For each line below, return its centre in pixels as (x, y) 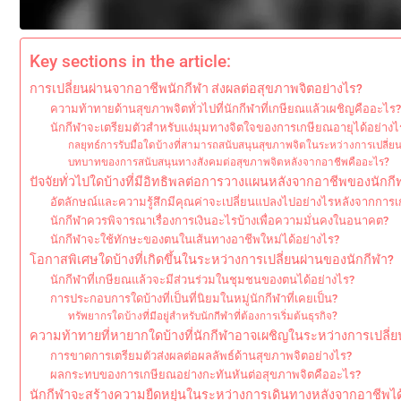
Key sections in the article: (130, 62)
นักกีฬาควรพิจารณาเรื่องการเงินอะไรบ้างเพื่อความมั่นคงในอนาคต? (219, 221)
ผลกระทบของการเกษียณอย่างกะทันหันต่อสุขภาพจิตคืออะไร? (205, 375)
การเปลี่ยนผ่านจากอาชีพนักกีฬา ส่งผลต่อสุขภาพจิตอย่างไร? (196, 89)
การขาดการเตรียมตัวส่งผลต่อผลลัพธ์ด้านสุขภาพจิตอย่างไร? (200, 356)
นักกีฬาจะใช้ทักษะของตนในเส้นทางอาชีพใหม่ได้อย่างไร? (194, 239)
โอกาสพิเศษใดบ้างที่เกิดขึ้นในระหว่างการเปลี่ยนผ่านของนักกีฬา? (212, 260)
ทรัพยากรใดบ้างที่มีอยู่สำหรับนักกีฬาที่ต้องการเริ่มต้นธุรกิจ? (203, 316)
